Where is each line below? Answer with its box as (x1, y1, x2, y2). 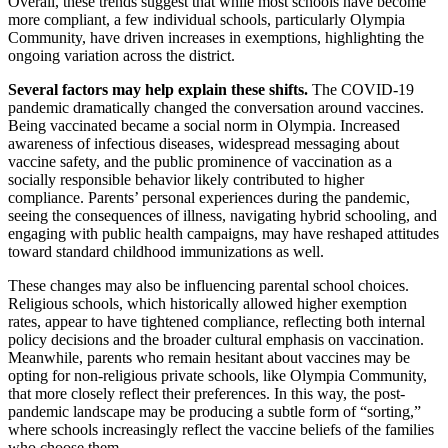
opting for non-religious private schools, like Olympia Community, (8, 366, 427, 384)
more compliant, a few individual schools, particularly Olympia (8, 10, 405, 28)
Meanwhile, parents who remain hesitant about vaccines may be (8, 348, 410, 366)
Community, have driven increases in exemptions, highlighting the (8, 28, 424, 46)
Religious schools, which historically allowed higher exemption (8, 294, 407, 312)
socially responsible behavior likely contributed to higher (8, 170, 364, 188)
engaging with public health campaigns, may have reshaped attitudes (8, 224, 439, 242)
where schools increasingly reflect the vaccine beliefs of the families (8, 420, 434, 438)
